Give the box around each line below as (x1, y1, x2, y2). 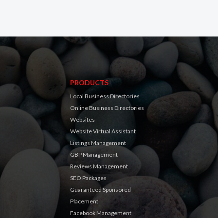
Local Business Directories (70, 92, 140, 100)
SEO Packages (70, 174, 107, 182)
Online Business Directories (70, 104, 144, 111)
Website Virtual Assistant (70, 127, 136, 135)
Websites (70, 116, 95, 123)
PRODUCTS (70, 78, 109, 87)
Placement (70, 198, 98, 205)
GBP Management (70, 151, 118, 158)
